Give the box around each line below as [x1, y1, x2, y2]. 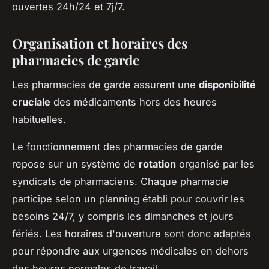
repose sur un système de [12, 157, 139, 170]
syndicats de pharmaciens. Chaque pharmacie [12, 175, 229, 187]
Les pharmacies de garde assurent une [12, 78, 199, 91]
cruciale [12, 95, 50, 108]
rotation [139, 157, 176, 170]
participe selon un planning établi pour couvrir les [12, 192, 244, 205]
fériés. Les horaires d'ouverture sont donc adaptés [12, 227, 251, 240]
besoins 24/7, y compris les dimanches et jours [12, 210, 234, 222]
